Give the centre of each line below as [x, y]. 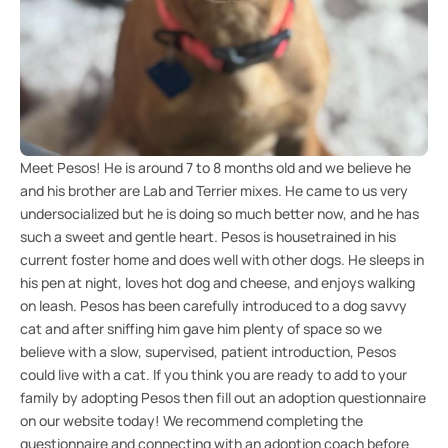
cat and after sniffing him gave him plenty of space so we [201, 328]
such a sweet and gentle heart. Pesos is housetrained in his [208, 236]
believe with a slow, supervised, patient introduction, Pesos [208, 351]
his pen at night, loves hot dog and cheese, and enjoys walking [217, 282]
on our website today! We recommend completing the [191, 420]
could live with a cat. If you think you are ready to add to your [213, 374]
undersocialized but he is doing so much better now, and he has [219, 213]
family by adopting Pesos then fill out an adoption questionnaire [223, 397]
